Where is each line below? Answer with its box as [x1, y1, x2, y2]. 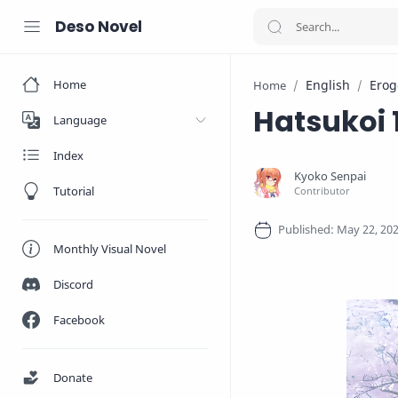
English [306, 76, 350, 93]
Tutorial [53, 183, 94, 199]
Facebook [53, 312, 105, 328]
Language [53, 112, 107, 128]
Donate [53, 370, 92, 386]
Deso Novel [55, 16, 142, 37]
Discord [53, 276, 93, 292]
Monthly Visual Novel [53, 241, 166, 257]
